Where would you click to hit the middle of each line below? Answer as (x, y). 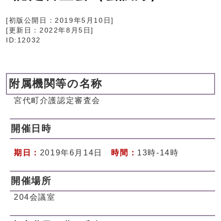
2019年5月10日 (83, 21)
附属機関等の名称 (56, 84)
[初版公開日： (31, 21)
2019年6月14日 (75, 153)
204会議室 (35, 197)
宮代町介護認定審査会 (57, 101)
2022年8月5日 (65, 31)
